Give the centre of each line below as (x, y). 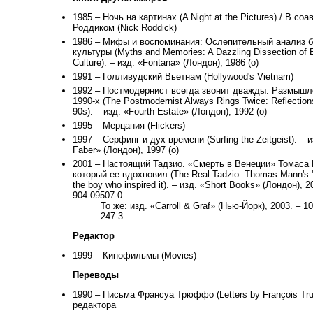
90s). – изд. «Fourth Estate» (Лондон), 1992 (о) (170, 112)
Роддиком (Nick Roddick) (125, 28)
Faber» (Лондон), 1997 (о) (126, 150)
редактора (94, 305)
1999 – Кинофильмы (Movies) (134, 256)
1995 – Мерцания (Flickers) (129, 126)
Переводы (96, 275)
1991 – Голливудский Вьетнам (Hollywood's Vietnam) (183, 77)
